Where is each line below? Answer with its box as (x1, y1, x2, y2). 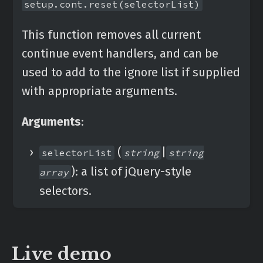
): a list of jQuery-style (71, 164, 191, 178)
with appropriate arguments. (22, 84, 177, 98)
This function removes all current (22, 28, 201, 42)
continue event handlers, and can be (22, 46, 218, 60)
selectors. (39, 184, 92, 198)
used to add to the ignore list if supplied (22, 65, 240, 79)
